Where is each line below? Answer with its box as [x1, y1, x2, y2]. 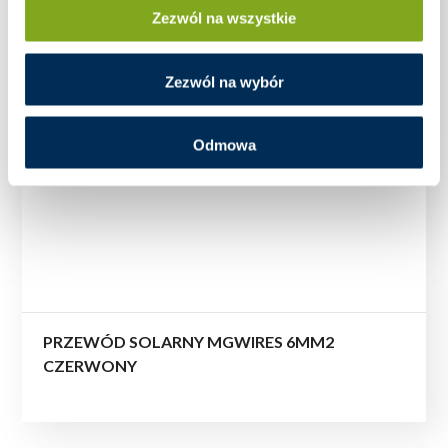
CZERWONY [43, 356, 138, 376]
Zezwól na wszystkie [152, 9, 296, 27]
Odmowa [192, 136, 256, 154]
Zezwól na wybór [164, 73, 284, 90]
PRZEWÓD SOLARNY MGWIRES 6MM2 [43, 332, 335, 352]
